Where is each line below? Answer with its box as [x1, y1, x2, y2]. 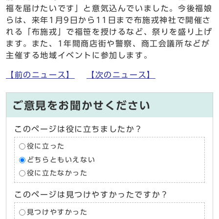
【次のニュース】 [87, 70, 155, 79]
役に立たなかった [26, 170, 88, 177]
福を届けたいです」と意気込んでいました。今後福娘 [6, 4, 213, 12]
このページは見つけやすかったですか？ [14, 191, 169, 199]
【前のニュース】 [6, 70, 75, 79]
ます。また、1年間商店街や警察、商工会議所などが [6, 39, 210, 47]
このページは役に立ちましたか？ [14, 125, 143, 133]
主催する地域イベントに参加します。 [6, 51, 153, 59]
